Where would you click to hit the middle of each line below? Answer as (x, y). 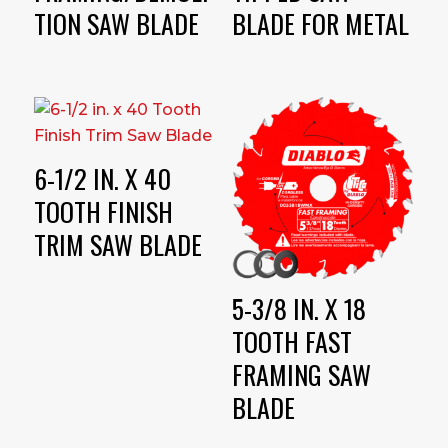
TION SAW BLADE (116, 23)
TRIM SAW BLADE (117, 244)
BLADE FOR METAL (320, 23)
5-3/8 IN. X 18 (298, 309)
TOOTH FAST (291, 342)
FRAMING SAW (301, 375)
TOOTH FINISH (103, 211)
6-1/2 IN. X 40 (102, 178)
